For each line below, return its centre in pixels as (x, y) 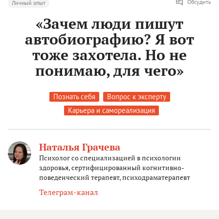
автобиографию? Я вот (109, 39)
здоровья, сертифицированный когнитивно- (112, 168)
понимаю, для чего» (109, 71)
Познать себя (74, 97)
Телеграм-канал (69, 192)
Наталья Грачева (80, 147)
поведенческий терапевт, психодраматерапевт (115, 177)
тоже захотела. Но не (109, 55)
